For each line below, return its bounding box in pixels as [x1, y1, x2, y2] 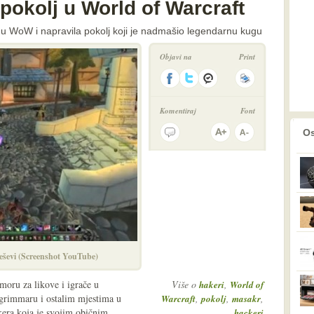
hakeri [199, 278, 224, 291]
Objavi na [160, 51, 192, 62]
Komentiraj [160, 105, 196, 116]
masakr [232, 292, 261, 305]
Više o [172, 278, 199, 291]
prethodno [247, 123, 286, 132]
